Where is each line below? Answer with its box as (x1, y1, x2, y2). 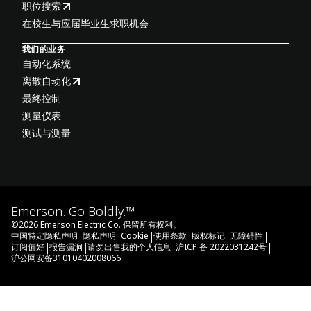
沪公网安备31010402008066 (11, 251, 121, 264)
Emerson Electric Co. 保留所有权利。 (40, 218, 181, 230)
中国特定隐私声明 (11, 229, 78, 242)
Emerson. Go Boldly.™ (11, 202, 135, 219)
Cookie (121, 229, 149, 242)
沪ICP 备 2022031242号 (176, 240, 267, 253)
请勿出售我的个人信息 (87, 240, 171, 253)
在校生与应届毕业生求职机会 (22, 16, 149, 30)
